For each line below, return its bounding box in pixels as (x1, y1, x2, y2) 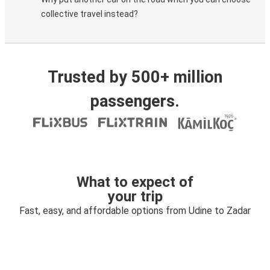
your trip (107, 188, 163, 205)
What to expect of (77, 174, 193, 190)
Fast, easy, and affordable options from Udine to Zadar (19, 205, 251, 216)
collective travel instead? (41, 9, 138, 19)
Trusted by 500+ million (48, 67, 222, 87)
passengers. (90, 92, 180, 111)
